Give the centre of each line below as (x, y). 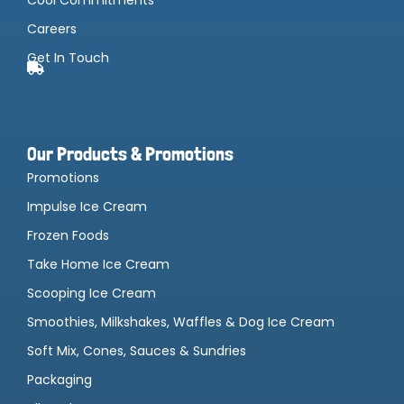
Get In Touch (68, 57)
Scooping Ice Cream (92, 293)
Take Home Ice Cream (98, 264)
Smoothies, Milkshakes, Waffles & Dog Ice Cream (181, 321)
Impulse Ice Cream (87, 206)
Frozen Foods (68, 235)
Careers (52, 28)
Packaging (60, 379)
